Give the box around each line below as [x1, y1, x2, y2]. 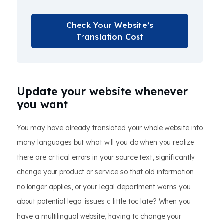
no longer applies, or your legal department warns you [17, 182, 191, 192]
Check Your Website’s [66, 20, 154, 30]
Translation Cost [76, 32, 144, 42]
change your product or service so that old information [17, 167, 193, 177]
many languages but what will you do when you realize [17, 138, 194, 147]
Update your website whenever [17, 84, 188, 99]
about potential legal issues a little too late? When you [17, 197, 191, 206]
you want [17, 97, 68, 111]
